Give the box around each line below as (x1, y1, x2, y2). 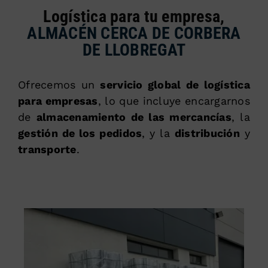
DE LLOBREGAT (82, 39, 186, 60)
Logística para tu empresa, (43, 6, 225, 26)
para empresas (17, 94, 98, 107)
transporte (17, 142, 77, 156)
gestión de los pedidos (17, 126, 142, 139)
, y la (142, 126, 175, 139)
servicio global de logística (100, 78, 251, 91)
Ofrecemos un (17, 78, 100, 91)
